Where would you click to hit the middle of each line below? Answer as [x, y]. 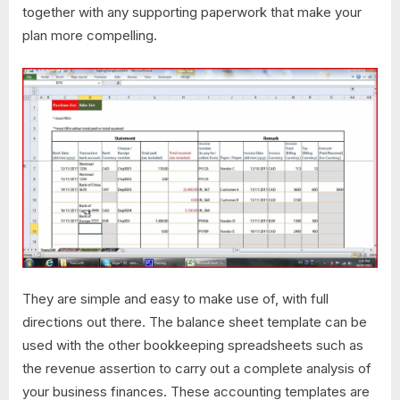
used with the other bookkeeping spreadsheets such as [193, 346]
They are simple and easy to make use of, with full [175, 299]
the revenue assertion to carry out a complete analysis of [197, 369]
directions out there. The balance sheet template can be [195, 322]
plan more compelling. [90, 36]
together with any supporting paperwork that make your [192, 12]
